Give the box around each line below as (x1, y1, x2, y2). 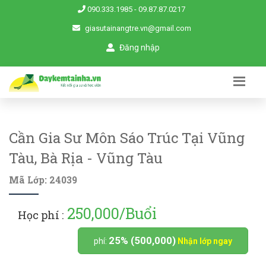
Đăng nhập (118, 43, 160, 52)
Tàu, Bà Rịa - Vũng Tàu (9, 148, 163, 167)
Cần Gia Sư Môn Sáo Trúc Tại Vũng (9, 128, 245, 147)
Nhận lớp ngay (178, 236, 232, 246)
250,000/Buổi (64, 203, 157, 223)
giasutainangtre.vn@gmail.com (84, 24, 191, 33)
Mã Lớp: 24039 (9, 173, 77, 186)
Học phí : (18, 207, 64, 222)
